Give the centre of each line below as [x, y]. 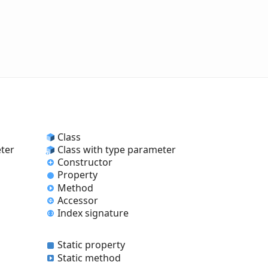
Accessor [78, 200]
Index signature [93, 213]
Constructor [85, 162]
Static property [91, 245]
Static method [89, 258]
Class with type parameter [117, 150]
